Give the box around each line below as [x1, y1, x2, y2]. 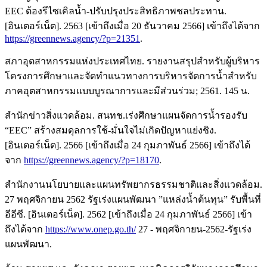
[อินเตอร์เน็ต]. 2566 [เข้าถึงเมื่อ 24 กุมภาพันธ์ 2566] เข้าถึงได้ [5, 139, 250, 150]
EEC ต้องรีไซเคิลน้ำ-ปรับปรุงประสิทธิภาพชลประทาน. [5, 5, 226, 16]
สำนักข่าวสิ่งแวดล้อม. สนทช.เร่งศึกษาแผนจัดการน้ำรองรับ [5, 110, 247, 120]
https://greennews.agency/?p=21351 [5, 33, 140, 44]
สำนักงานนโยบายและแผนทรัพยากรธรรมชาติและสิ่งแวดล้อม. [5, 179, 262, 190]
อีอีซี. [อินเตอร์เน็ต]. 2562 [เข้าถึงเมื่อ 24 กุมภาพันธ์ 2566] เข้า [5, 209, 252, 219]
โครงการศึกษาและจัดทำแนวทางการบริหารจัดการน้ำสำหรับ [5, 70, 257, 81]
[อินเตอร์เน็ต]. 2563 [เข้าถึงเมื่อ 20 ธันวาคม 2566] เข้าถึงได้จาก [5, 20, 260, 31]
